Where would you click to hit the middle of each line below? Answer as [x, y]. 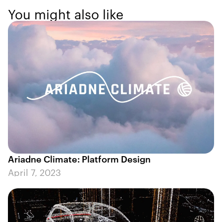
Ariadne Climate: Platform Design [79, 159]
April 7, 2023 [34, 172]
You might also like [66, 13]
